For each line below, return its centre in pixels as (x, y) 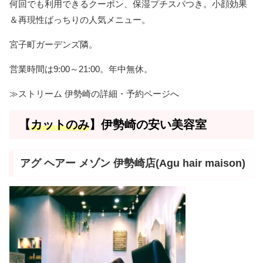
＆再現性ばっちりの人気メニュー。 (80, 20)
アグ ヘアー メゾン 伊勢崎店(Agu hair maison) (132, 163)
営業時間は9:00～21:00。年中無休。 (81, 69)
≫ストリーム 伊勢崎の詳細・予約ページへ (94, 94)
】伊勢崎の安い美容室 (148, 125)
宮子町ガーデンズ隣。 (53, 45)
